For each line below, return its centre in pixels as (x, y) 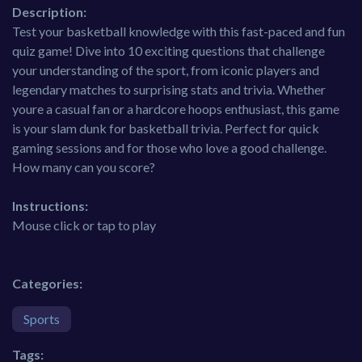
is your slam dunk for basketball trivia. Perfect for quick (166, 128)
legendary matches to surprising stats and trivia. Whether (169, 90)
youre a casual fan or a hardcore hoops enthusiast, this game (176, 109)
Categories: (47, 284)
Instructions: (50, 206)
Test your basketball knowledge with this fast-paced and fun (179, 32)
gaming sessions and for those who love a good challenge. (169, 148)
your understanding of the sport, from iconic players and (166, 70)
